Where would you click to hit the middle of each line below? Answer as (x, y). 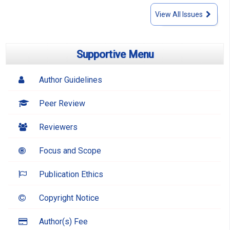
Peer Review (62, 103)
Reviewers (59, 127)
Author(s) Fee (64, 221)
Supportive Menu (115, 54)
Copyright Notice (69, 198)
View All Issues (179, 14)
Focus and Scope (70, 150)
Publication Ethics (71, 174)
